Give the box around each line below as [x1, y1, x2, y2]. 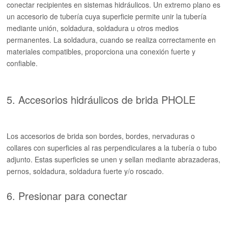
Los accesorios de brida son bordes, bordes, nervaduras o [7, 131, 195, 141]
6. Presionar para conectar [7, 188, 128, 203]
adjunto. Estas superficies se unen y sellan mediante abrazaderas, [7, 154, 221, 164]
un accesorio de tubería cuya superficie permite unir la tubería [7, 11, 207, 21]
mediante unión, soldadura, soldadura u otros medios [7, 23, 179, 33]
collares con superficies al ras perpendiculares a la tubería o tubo [7, 142, 217, 153]
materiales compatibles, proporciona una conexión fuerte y [7, 46, 196, 56]
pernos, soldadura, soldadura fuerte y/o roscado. [7, 166, 164, 176]
